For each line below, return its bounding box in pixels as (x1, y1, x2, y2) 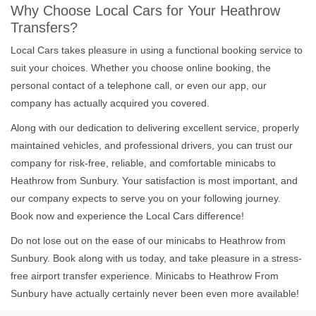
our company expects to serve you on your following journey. (11, 192, 281, 204)
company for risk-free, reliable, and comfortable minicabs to (11, 157, 276, 169)
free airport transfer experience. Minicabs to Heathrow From (11, 269, 279, 281)
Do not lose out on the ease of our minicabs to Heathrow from (11, 234, 286, 246)
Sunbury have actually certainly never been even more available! (11, 287, 299, 299)
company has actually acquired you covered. (11, 97, 209, 109)
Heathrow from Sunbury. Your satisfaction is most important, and (11, 174, 298, 186)
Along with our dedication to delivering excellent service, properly (11, 121, 299, 133)
